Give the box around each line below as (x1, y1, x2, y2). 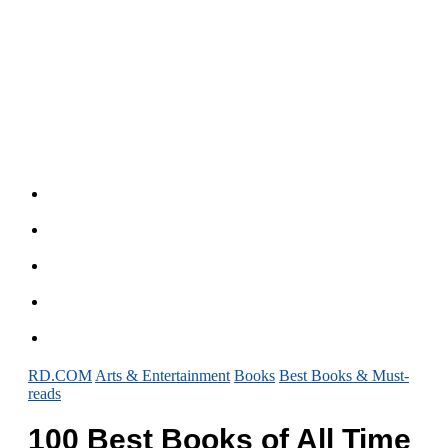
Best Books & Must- (279, 367, 409, 384)
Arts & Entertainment (95, 367, 230, 384)
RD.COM (28, 367, 92, 384)
